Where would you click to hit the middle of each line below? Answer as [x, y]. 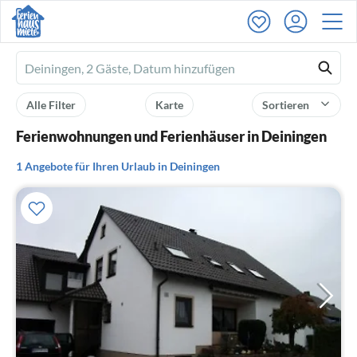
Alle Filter [51, 105]
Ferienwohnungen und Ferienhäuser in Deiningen [171, 136]
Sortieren [287, 105]
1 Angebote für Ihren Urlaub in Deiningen [118, 166]
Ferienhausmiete [71, 69]
